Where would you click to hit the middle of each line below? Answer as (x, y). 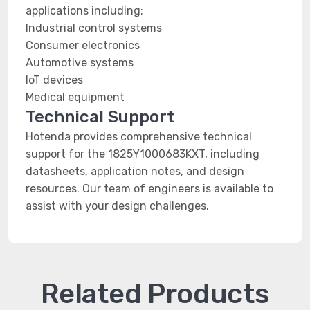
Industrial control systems (94, 28)
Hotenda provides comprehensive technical (139, 137)
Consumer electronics (83, 45)
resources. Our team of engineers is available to (149, 189)
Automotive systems (80, 63)
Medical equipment (75, 97)
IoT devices (54, 80)
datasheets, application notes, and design (135, 171)
